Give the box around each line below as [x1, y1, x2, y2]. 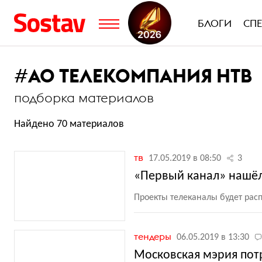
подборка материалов [14, 89, 154, 106]
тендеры [134, 230, 174, 242]
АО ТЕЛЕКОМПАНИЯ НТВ [28, 64, 252, 88]
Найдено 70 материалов [14, 119, 124, 130]
